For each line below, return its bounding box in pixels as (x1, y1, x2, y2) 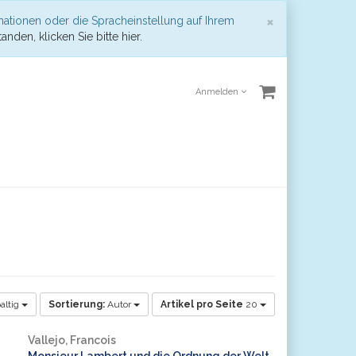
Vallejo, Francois (27, 334, 116, 346)
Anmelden (195, 87, 241, 97)
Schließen (273, 10, 352, 30)
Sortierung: (48, 299, 105, 310)
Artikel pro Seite (161, 299, 243, 310)
